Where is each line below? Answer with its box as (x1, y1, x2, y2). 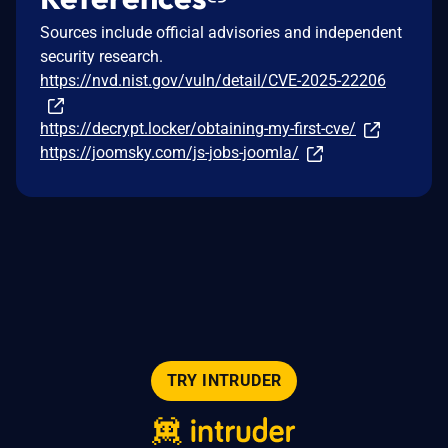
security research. (40, 46, 163, 66)
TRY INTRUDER (166, 371, 282, 390)
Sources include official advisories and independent (40, 22, 402, 42)
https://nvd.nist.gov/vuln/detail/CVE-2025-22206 (40, 70, 386, 90)
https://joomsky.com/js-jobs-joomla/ (40, 142, 299, 162)
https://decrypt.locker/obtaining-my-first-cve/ (40, 118, 356, 138)
